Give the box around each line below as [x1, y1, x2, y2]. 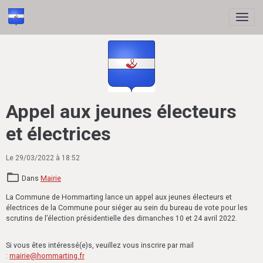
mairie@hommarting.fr [9, 252, 85, 260]
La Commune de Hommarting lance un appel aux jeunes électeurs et [6, 193, 232, 201]
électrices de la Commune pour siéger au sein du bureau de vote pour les [6, 204, 248, 212]
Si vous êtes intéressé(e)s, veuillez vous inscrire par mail [6, 241, 194, 249]
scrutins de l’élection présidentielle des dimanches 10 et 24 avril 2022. [6, 214, 237, 222]
